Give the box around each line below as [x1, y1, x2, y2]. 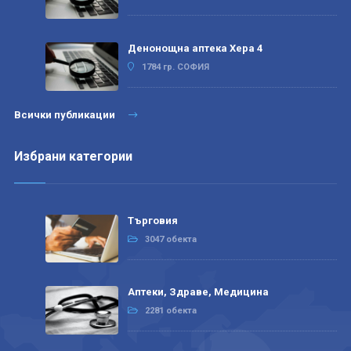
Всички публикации [13, 108, 118, 121]
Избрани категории [13, 148, 132, 164]
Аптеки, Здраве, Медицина [127, 286, 269, 299]
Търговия [127, 214, 178, 226]
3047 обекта [144, 233, 197, 244]
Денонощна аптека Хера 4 [127, 42, 262, 54]
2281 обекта [144, 306, 197, 317]
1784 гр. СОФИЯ [141, 61, 209, 72]
